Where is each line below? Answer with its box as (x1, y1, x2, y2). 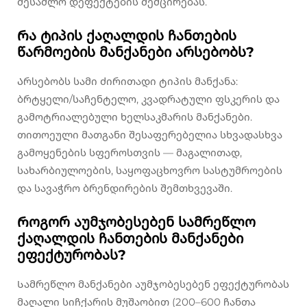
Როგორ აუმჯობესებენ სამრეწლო (17, 214, 256, 231)
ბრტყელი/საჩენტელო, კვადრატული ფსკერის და (17, 93, 280, 106)
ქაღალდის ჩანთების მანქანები (17, 230, 243, 247)
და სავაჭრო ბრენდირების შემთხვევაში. (17, 182, 232, 195)
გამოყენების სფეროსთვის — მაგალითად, (17, 146, 242, 160)
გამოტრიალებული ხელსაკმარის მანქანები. (17, 110, 252, 124)
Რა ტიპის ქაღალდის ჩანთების (17, 27, 236, 45)
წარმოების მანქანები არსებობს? (17, 44, 254, 61)
